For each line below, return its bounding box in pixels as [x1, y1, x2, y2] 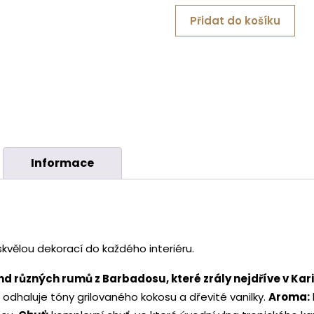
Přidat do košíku [189, 13, 280, 28]
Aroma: [268, 289, 310, 305]
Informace [31, 154, 94, 171]
